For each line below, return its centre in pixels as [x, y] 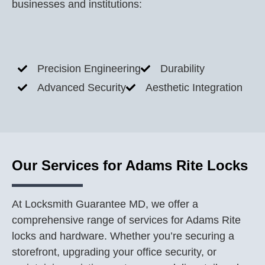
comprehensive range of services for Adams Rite [126, 220]
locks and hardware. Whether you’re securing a [123, 236]
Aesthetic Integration [194, 88]
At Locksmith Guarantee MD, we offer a [105, 204]
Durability [182, 69]
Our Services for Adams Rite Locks [130, 165]
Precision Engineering [89, 69]
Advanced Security [82, 88]
